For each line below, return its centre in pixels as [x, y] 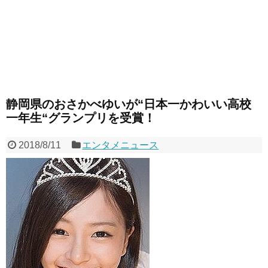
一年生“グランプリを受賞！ [81, 118]
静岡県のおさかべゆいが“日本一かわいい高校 [129, 104]
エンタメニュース [121, 145]
